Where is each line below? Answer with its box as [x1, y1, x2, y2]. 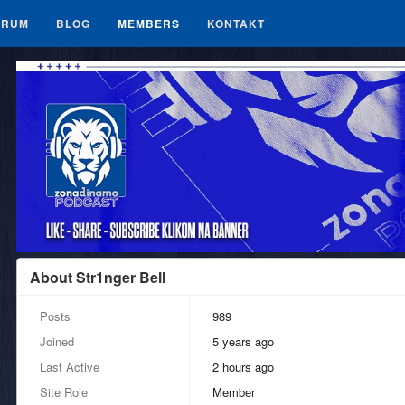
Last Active [40, 358, 99, 376]
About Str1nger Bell [30, 267, 165, 288]
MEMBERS [118, 15, 180, 32]
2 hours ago [219, 358, 274, 376]
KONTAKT [207, 15, 265, 32]
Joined [40, 333, 74, 351]
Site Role [40, 383, 88, 401]
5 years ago [219, 333, 274, 351]
